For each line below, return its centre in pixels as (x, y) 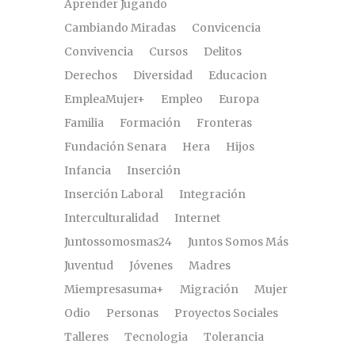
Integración (212, 194)
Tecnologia (156, 336)
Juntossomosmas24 (118, 241)
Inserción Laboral (114, 194)
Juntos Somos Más (238, 241)
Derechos (91, 75)
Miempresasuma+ (114, 289)
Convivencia (99, 51)
